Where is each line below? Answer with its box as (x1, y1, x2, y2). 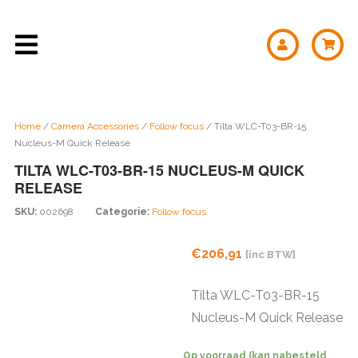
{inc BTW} (245, 249, 296, 261)
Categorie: (95, 206, 152, 217)
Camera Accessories (51, 121, 139, 132)
